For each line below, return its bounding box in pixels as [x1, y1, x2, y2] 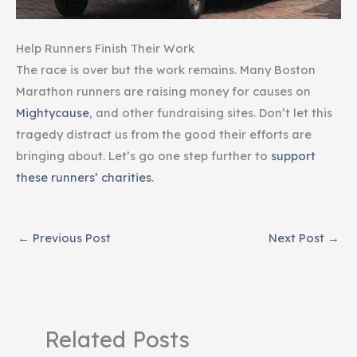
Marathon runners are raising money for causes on [16, 83, 311, 99]
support [271, 147, 316, 163]
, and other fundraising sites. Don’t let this [89, 104, 332, 120]
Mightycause [16, 104, 89, 120]
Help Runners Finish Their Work [16, 40, 194, 56]
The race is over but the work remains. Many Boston [16, 61, 316, 77]
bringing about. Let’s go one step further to [16, 147, 271, 163]
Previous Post [29, 229, 111, 245]
